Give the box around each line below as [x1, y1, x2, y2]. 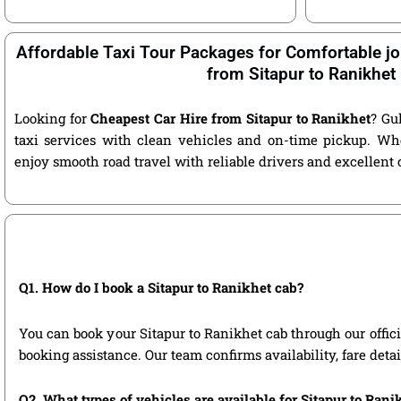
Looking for [14, 109, 91, 127]
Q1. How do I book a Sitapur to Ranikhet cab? [19, 278, 303, 297]
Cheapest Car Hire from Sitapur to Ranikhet [90, 109, 371, 127]
